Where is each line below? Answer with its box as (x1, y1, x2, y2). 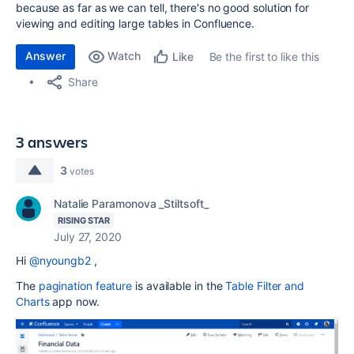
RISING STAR (58, 215, 111, 226)
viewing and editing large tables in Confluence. (16, 17, 255, 30)
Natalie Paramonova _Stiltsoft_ (54, 197, 209, 210)
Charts (16, 295, 50, 308)
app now (49, 295, 96, 308)
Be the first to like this (209, 50, 319, 63)
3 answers (16, 131, 88, 153)
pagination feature (38, 279, 133, 292)
